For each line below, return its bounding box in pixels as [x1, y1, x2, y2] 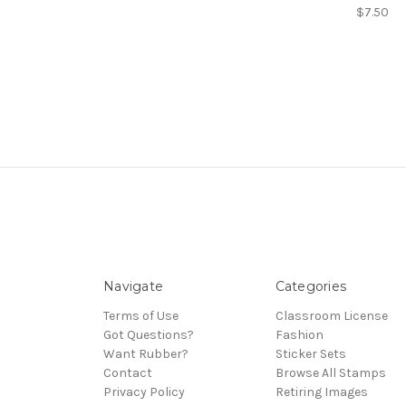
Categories [275, 278, 346, 295]
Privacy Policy [103, 384, 185, 401]
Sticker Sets [275, 346, 346, 362]
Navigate [103, 278, 163, 295]
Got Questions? [103, 327, 194, 343]
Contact [103, 365, 152, 382]
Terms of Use [103, 308, 179, 324]
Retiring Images [275, 384, 368, 401]
